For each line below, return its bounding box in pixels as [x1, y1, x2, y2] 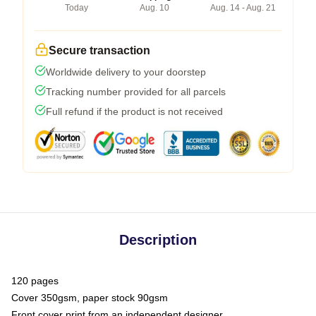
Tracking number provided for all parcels [46, 85, 226, 97]
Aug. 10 [139, 2, 169, 13]
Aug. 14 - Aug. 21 [210, 2, 276, 13]
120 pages [11, 274, 59, 286]
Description [119, 231, 197, 248]
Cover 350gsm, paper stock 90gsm [11, 291, 168, 303]
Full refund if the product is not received [46, 105, 223, 117]
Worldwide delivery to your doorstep [46, 66, 206, 78]
